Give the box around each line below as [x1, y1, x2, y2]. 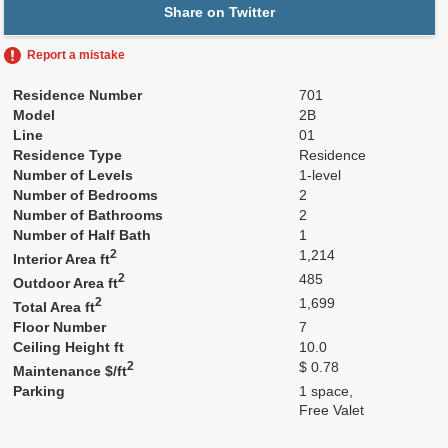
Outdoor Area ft [13, 274, 119, 291]
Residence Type [13, 147, 123, 163]
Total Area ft [13, 298, 96, 315]
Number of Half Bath [13, 227, 152, 243]
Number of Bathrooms [13, 207, 164, 223]
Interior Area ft [13, 250, 111, 267]
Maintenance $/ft [13, 362, 128, 379]
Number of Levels [13, 167, 134, 183]
